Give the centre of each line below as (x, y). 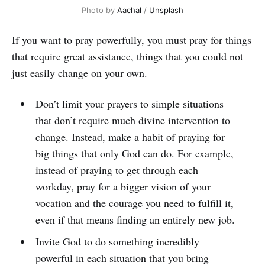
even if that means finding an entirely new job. (135, 220)
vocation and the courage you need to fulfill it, (134, 203)
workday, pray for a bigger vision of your (123, 187)
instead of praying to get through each (117, 170)
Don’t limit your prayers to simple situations (129, 104)
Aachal (129, 10)
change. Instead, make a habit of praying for (130, 137)
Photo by (99, 10)
